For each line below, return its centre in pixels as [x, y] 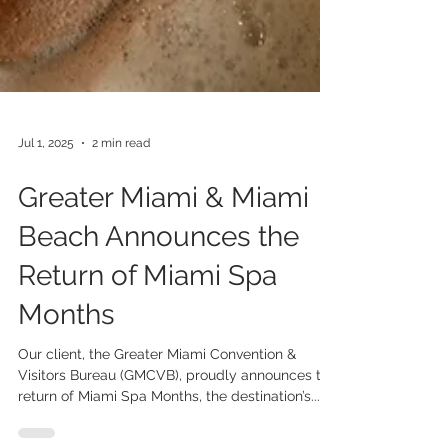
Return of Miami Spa [147, 351]
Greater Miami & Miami [163, 273]
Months [66, 390]
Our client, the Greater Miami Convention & [157, 430]
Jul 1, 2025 [46, 219]
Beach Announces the [158, 312]
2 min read [121, 219]
